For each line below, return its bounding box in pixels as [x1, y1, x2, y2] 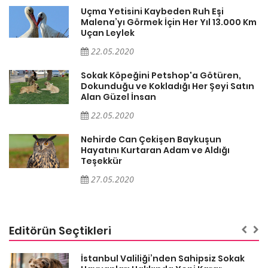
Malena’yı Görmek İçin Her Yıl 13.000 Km [81, 16, 257, 29]
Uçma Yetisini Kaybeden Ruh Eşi [81, 5, 224, 18]
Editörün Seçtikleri [9, 223, 111, 239]
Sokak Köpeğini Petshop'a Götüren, [81, 69, 241, 82]
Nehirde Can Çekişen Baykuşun [81, 133, 221, 146]
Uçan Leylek [81, 27, 135, 39]
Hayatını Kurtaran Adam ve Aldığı [81, 144, 230, 157]
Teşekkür [81, 155, 122, 167]
